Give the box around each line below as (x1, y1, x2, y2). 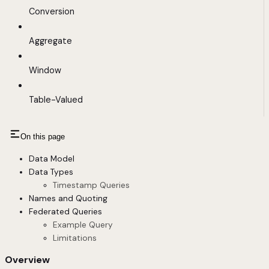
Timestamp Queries (53, 180, 130, 191)
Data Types (29, 167, 73, 178)
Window (29, 65, 61, 76)
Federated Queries (29, 207, 102, 217)
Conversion (29, 6, 74, 17)
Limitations (53, 233, 97, 244)
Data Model (29, 154, 74, 165)
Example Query (53, 220, 113, 231)
